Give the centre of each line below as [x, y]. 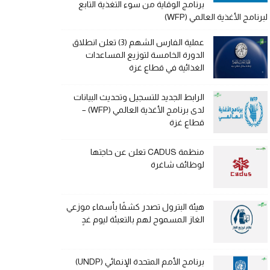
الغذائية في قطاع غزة [167, 68]
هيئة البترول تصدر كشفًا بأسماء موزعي [135, 207]
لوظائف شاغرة [177, 165]
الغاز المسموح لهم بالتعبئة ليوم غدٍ [143, 220]
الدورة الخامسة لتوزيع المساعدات [145, 55]
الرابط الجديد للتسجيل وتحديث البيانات [139, 97]
